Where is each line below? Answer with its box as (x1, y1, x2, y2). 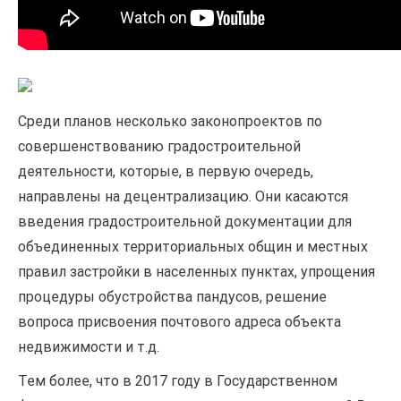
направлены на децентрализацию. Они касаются (18, 188, 348, 205)
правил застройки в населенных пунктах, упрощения (18, 263, 375, 280)
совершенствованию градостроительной (18, 138, 301, 155)
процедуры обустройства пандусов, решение (18, 288, 327, 305)
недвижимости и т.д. (18, 338, 159, 355)
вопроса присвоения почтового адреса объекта (18, 313, 341, 330)
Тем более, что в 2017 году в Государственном (18, 372, 337, 389)
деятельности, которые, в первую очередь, (18, 163, 313, 180)
